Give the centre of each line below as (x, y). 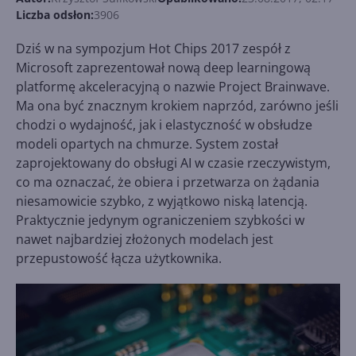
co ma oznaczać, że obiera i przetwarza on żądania (168, 182)
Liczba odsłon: (55, 15)
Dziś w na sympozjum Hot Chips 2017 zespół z (153, 48)
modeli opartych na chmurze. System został (147, 144)
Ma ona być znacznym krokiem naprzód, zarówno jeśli (177, 106)
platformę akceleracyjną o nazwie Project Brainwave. (173, 87)
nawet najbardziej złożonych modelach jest (145, 239)
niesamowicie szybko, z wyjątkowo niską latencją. (162, 201)
